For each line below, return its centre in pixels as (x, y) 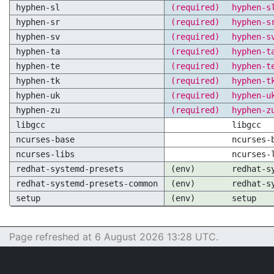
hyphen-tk (38, 81)
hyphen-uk (38, 95)
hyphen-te (38, 66)
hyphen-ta (38, 51)
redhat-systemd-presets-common (87, 183)
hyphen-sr (38, 22)
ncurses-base (45, 139)
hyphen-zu (38, 110)
